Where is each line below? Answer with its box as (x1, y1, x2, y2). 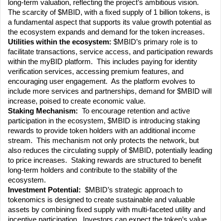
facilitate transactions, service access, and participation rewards (8, 48, 213, 56)
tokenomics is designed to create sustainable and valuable (8, 196, 195, 204)
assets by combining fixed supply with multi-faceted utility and (8, 206, 205, 214)
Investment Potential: (8, 186, 81, 194)
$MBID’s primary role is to (113, 38, 197, 46)
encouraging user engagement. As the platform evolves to (8, 77, 195, 86)
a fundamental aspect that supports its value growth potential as (8, 18, 212, 27)
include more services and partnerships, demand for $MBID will (8, 87, 212, 96)
